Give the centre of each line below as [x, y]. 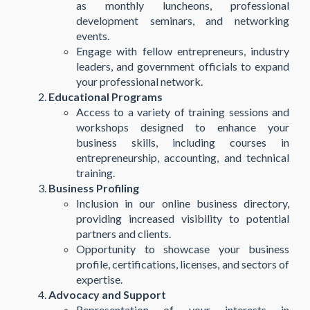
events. [93, 36]
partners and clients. [124, 234]
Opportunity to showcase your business [183, 249]
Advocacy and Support [107, 294]
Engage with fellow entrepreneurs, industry [183, 51]
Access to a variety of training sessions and [183, 112]
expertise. [99, 279]
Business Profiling [94, 188]
